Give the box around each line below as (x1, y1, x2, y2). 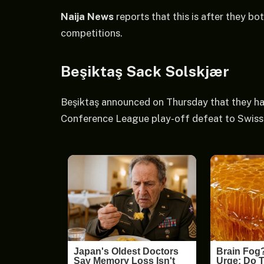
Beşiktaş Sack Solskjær (61, 62, 229, 81)
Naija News (61, 10, 114, 22)
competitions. (61, 27, 123, 39)
